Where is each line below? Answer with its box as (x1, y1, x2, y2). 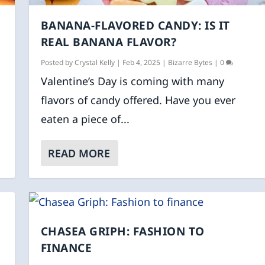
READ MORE (47, 146, 110, 161)
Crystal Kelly (74, 57, 115, 68)
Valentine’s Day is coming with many (40, 74, 224, 89)
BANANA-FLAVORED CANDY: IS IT (40, 18, 230, 34)
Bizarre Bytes (167, 57, 212, 68)
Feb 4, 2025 (122, 57, 160, 68)
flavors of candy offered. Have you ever (40, 93, 235, 108)
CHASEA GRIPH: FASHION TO (40, 224, 205, 240)
